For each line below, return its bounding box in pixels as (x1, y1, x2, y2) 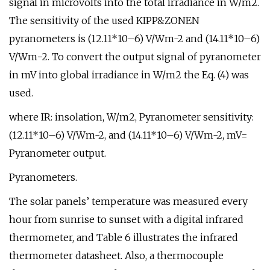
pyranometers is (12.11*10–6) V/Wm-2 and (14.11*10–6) (9, 33, 260, 45)
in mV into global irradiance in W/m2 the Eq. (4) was (9, 69, 249, 81)
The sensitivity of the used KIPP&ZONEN (9, 14, 199, 27)
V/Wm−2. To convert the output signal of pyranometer (9, 51, 261, 63)
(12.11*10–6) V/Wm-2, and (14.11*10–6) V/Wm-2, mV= (9, 129, 248, 141)
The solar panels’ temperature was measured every (9, 195, 248, 207)
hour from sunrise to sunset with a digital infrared (9, 213, 243, 225)
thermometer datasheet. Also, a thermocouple (9, 250, 224, 262)
